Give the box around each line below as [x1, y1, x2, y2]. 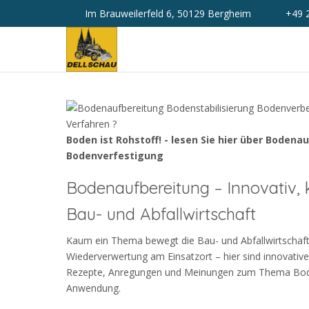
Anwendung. [66, 281, 121, 295]
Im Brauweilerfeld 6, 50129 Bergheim [81, 7, 251, 20]
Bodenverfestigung [66, 149, 163, 163]
